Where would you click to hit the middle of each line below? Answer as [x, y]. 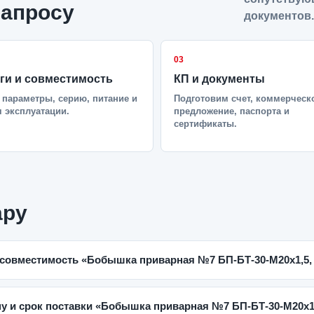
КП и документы [219, 79]
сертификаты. [205, 124]
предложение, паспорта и [232, 111]
